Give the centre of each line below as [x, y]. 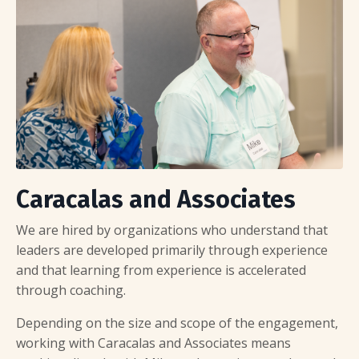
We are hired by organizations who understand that [172, 230]
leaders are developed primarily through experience [172, 250]
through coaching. [73, 290]
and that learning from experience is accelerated [161, 270]
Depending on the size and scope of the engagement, [177, 323]
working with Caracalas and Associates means [153, 343]
